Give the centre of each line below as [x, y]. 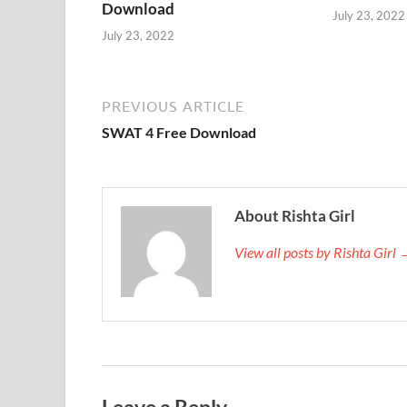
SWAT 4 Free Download [179, 132]
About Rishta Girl [295, 215]
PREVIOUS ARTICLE [173, 106]
